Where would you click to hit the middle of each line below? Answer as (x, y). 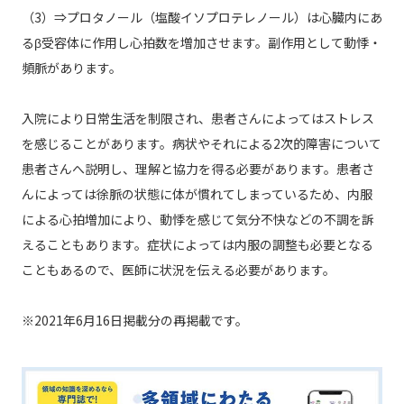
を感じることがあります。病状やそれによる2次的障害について (201, 144)
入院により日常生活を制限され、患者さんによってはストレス (197, 119)
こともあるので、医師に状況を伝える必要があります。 (178, 270)
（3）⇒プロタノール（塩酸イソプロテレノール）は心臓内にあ (202, 18)
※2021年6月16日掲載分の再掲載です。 (134, 321)
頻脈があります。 (71, 68)
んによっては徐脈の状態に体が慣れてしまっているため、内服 (197, 194)
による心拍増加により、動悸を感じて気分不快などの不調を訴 (197, 220)
